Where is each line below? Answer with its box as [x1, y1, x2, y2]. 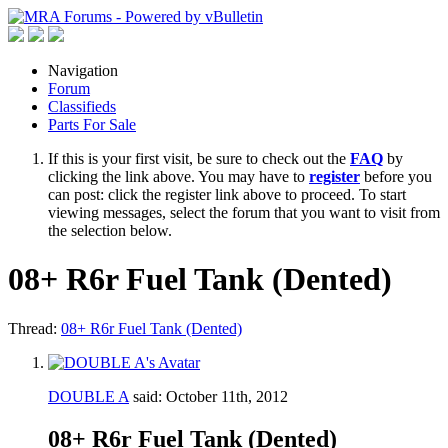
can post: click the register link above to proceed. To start [48, 186, 406, 203]
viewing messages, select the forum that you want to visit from [48, 204, 440, 221]
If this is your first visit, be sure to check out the [48, 150, 350, 167]
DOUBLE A [48, 387, 129, 405]
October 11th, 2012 [166, 387, 288, 405]
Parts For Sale [48, 116, 136, 133]
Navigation [48, 62, 118, 79]
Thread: [8, 319, 61, 337]
